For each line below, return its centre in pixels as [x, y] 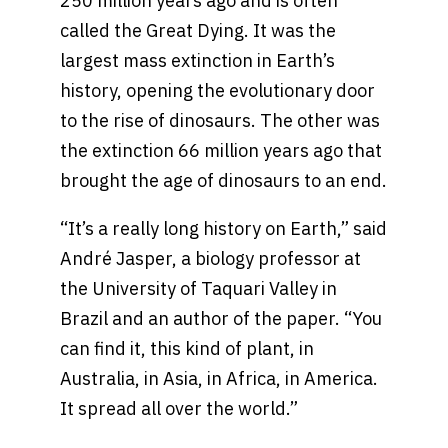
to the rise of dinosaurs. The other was [220, 121]
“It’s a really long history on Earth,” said [223, 229]
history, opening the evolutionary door [217, 91]
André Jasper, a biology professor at [210, 259]
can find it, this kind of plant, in [187, 349]
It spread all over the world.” [179, 409]
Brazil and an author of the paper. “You [221, 319]
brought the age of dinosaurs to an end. [223, 181]
